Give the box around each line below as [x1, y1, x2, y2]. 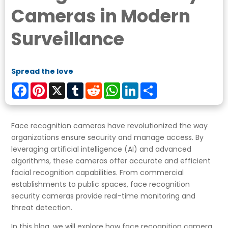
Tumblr [83, 81, 109, 92]
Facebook [28, 81, 64, 92]
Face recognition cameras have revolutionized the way [11, 120, 208, 131]
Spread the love [11, 66, 74, 76]
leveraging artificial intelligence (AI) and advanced [11, 144, 192, 154]
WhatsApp [120, 81, 157, 92]
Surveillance [11, 26, 125, 51]
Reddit [102, 81, 125, 92]
